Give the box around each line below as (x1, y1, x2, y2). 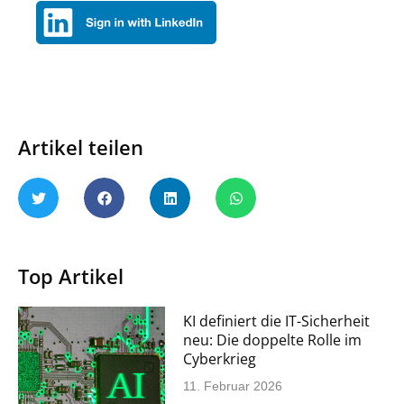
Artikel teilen (18, 133, 143, 161)
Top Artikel (18, 262, 124, 290)
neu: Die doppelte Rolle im (183, 330, 363, 351)
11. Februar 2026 (183, 379, 283, 394)
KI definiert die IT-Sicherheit (183, 311, 371, 332)
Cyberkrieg (183, 349, 257, 370)
